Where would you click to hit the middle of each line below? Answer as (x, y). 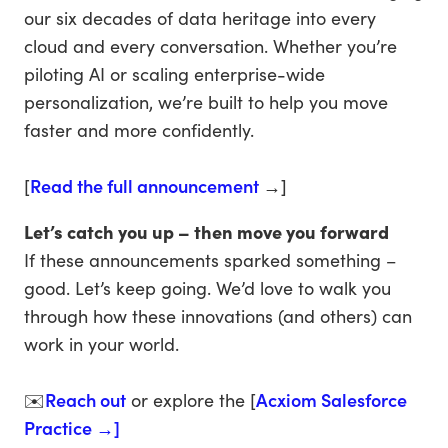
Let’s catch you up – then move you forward (206, 231)
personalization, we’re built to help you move (206, 101)
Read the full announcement (146, 185)
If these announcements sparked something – (210, 259)
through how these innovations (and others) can (218, 315)
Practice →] (72, 427)
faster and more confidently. (139, 129)
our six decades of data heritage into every (200, 17)
